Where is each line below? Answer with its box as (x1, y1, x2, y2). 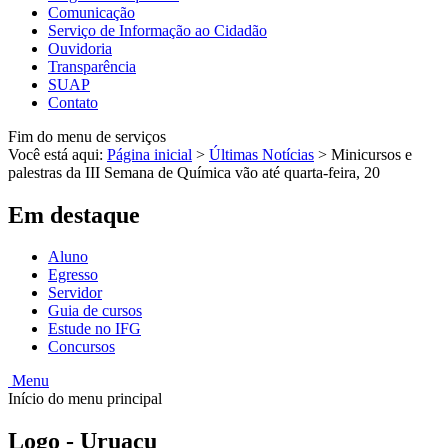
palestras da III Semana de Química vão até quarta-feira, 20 (8, 163, 380, 181)
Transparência (48, 57, 136, 75)
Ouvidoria (48, 39, 112, 57)
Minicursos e (331, 145, 412, 163)
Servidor (48, 284, 102, 302)
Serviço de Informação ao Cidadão (48, 21, 267, 39)
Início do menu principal (8, 390, 162, 408)
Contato (48, 93, 98, 111)
